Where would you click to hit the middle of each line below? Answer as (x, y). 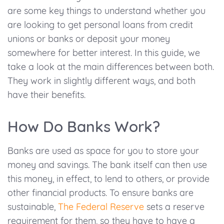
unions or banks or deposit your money (89, 39)
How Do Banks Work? (84, 127)
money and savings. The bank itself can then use (107, 165)
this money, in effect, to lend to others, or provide (108, 179)
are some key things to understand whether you (106, 11)
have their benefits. (46, 95)
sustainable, (33, 207)
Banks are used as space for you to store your (103, 151)
